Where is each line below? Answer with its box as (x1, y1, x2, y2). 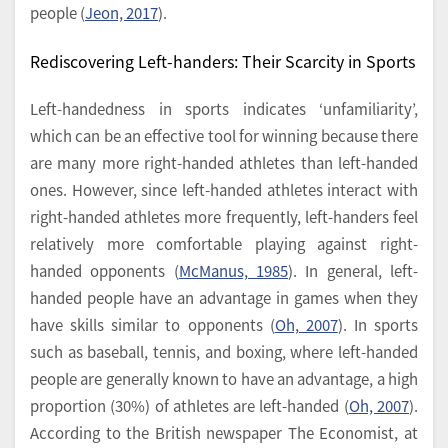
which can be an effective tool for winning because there (30, 124, 418, 146)
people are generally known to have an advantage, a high (30, 367, 418, 389)
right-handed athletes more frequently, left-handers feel (30, 205, 418, 227)
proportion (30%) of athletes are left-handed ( (30, 394, 349, 416)
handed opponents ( (30, 259, 179, 281)
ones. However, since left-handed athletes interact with (30, 178, 418, 200)
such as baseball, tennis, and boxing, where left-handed (30, 340, 418, 362)
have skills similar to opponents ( (30, 313, 275, 335)
